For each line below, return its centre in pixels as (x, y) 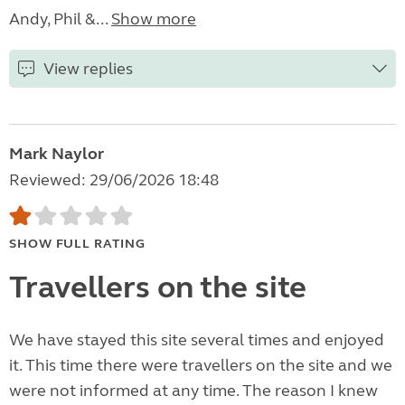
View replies (88, 69)
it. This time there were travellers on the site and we (201, 366)
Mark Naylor (57, 154)
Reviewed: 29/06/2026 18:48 (114, 180)
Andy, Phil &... (60, 19)
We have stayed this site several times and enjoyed (197, 340)
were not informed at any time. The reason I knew (193, 391)
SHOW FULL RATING (77, 244)
